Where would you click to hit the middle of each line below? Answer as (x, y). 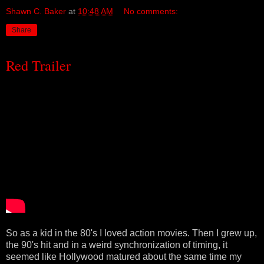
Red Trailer (38, 65)
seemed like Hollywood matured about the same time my (124, 257)
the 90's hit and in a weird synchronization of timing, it (117, 245)
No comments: (151, 11)
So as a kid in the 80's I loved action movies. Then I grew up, (131, 233)
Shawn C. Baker (36, 11)
